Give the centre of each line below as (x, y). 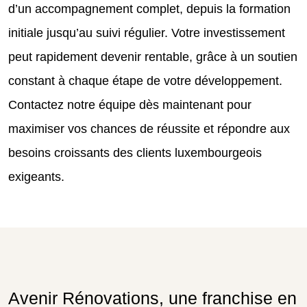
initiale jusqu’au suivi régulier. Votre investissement (147, 33)
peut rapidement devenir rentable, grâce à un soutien (153, 57)
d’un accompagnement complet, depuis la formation (149, 9)
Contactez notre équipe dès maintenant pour (130, 105)
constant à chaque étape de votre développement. (145, 81)
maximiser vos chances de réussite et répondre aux (149, 128)
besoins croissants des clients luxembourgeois (135, 152)
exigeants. (36, 176)
